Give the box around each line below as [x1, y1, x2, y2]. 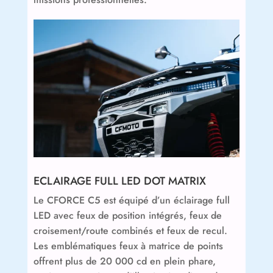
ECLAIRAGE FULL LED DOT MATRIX [33, 172, 206, 189]
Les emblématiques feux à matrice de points [33, 238, 223, 253]
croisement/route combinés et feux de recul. [33, 223, 227, 238]
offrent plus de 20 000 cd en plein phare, [33, 253, 216, 268]
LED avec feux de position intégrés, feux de [33, 208, 222, 222]
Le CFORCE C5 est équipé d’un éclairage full [33, 193, 230, 207]
